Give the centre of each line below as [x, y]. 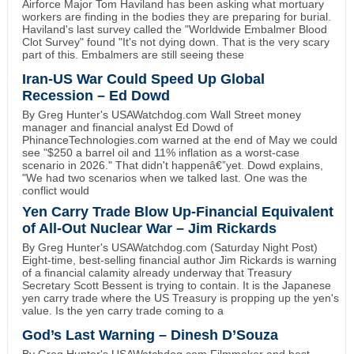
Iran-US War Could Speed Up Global [143, 79]
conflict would [55, 190]
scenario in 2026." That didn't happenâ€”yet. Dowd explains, [172, 165]
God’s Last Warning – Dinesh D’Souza [150, 335]
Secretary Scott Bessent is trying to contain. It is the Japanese [176, 285]
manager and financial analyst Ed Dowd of [127, 127]
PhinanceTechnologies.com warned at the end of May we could [179, 139]
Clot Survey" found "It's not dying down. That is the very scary [175, 41]
